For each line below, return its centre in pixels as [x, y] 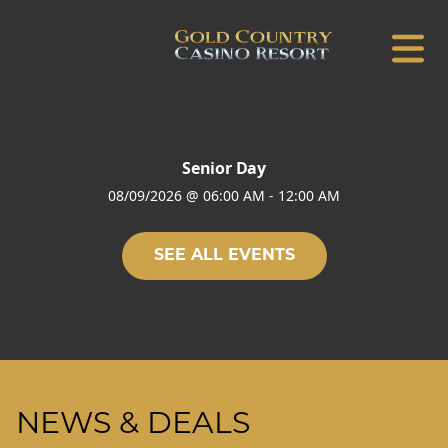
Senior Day [224, 168]
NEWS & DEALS [133, 425]
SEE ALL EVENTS [224, 256]
